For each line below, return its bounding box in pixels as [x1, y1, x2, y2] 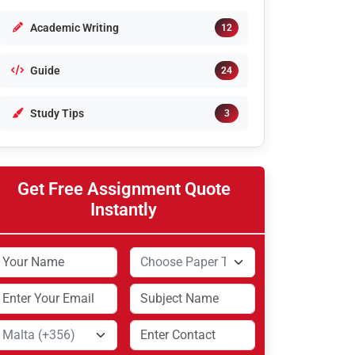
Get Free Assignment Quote [17, 179, 231, 199]
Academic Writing [30, 21, 119, 35]
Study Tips [30, 106, 84, 120]
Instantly [90, 200, 157, 219]
